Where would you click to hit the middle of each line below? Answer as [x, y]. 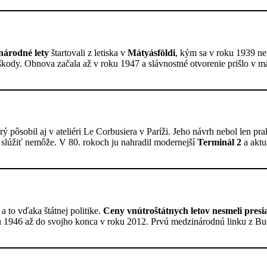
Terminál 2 [219, 142]
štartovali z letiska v [88, 52]
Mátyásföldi [151, 52]
